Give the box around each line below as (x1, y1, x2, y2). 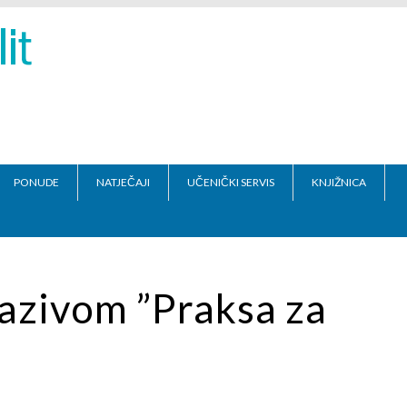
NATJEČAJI (96, 175, 150, 189)
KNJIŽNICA (312, 175, 366, 189)
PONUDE (14, 175, 59, 189)
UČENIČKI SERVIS (187, 175, 274, 189)
